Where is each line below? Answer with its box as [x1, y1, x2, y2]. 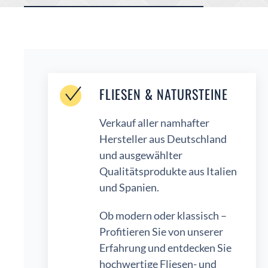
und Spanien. [99, 181, 159, 194]
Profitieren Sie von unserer [99, 225, 223, 239]
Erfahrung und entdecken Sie [99, 241, 232, 255]
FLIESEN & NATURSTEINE [99, 84, 228, 104]
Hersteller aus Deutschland [99, 132, 227, 146]
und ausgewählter [99, 148, 182, 162]
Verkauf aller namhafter [99, 116, 209, 130]
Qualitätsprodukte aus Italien [99, 165, 237, 178]
